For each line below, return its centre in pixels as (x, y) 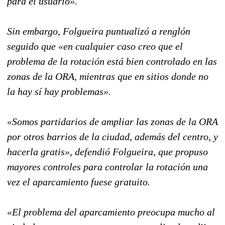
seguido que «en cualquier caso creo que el (95, 46)
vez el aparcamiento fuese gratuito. (79, 182)
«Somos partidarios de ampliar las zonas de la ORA (113, 121)
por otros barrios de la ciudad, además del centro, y (113, 136)
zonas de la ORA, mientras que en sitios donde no (108, 76)
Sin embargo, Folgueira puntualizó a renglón (99, 31)
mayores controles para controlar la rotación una (107, 166)
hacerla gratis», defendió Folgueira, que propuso (107, 151)
